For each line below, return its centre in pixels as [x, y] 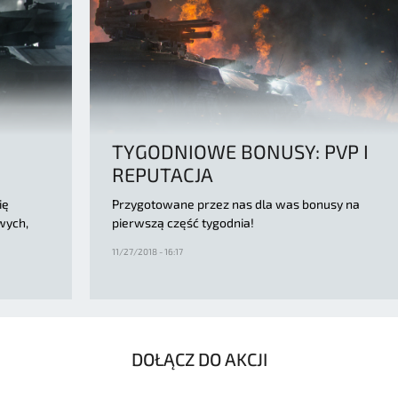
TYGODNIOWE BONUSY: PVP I [240, 151]
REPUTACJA [163, 174]
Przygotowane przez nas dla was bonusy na [236, 203]
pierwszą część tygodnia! [183, 222]
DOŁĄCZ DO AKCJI [199, 358]
